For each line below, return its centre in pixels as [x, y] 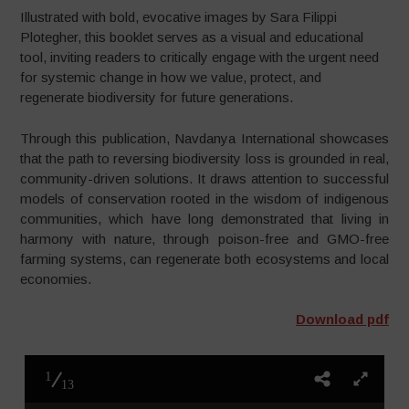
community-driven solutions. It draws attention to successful [204, 178]
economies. [56, 278]
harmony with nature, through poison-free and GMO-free [204, 238]
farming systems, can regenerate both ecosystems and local [204, 258]
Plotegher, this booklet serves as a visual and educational [192, 37]
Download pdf [342, 319]
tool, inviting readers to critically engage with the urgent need [200, 57]
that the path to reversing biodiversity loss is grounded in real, [204, 158]
